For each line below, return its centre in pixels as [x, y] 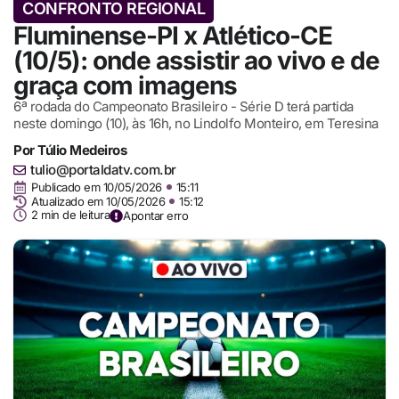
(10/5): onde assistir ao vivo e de [196, 60]
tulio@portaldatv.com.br [103, 169]
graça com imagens [125, 85]
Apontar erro [155, 215]
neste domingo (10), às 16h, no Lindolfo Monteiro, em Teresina [196, 123]
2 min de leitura [70, 215]
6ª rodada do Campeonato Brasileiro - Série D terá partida [183, 106]
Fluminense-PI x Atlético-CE [173, 35]
